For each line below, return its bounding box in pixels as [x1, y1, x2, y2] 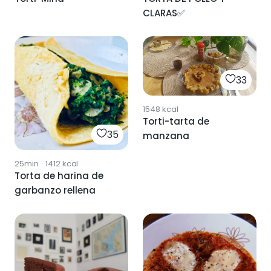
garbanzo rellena [15, 183, 96, 197]
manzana [143, 129, 189, 142]
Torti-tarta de [143, 114, 209, 128]
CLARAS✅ [143, 6, 185, 19]
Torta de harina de [15, 169, 103, 182]
